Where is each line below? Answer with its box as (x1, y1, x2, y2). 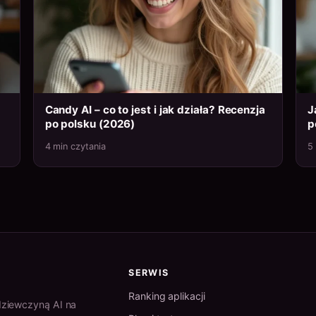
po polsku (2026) (44, 117, 135, 131)
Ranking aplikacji (128, 290, 205, 303)
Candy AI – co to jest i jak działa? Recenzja (44, 103, 265, 117)
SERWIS (128, 267, 169, 279)
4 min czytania (44, 141, 106, 152)
